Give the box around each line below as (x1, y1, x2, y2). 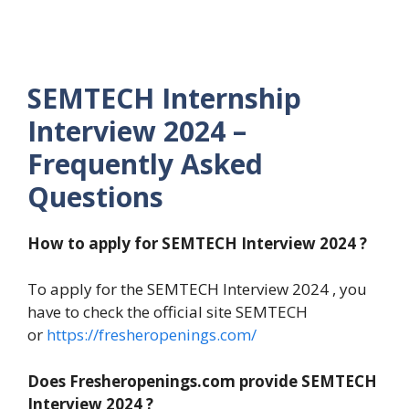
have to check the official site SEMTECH (27, 301, 308, 323)
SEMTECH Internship (27, 79, 301, 117)
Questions (27, 177, 163, 215)
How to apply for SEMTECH (27, 232, 237, 254)
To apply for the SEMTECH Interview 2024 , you (27, 278, 367, 300)
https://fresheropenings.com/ (43, 324, 257, 346)
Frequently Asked (27, 144, 263, 183)
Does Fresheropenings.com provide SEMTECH (27, 370, 377, 392)
